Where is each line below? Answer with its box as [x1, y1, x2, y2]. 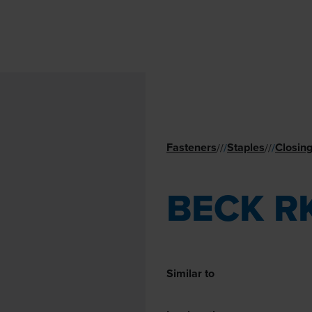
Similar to [166, 265, 214, 281]
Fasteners [166, 139, 217, 155]
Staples [227, 139, 265, 155]
